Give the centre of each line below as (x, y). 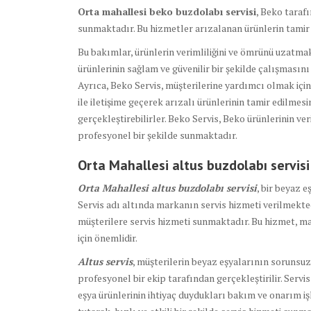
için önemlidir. (108, 238)
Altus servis (105, 262)
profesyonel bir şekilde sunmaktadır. (158, 135)
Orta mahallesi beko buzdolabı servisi (167, 12)
